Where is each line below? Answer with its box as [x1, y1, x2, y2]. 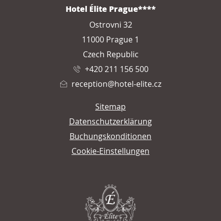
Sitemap [95, 101, 126, 112]
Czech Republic [82, 48, 139, 60]
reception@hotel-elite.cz [72, 78, 161, 89]
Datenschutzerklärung [69, 115, 152, 127]
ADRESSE [7, 2, 57, 19]
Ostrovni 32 [89, 19, 132, 30]
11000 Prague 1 [82, 34, 139, 45]
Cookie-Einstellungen [72, 145, 149, 156]
